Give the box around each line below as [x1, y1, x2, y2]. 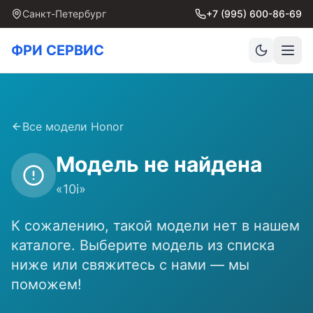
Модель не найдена [56, 152, 262, 177]
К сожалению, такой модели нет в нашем [11, 217, 300, 234]
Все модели [22, 119, 91, 133]
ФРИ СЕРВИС [11, 42, 104, 59]
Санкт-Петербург [22, 8, 106, 20]
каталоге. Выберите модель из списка [11, 237, 275, 254]
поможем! [11, 276, 82, 293]
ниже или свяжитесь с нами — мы [11, 256, 249, 273]
